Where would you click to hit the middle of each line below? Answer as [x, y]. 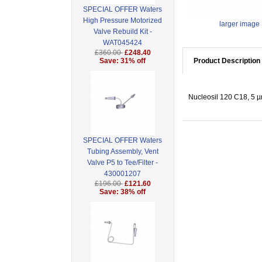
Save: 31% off [123, 61]
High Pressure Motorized [123, 21]
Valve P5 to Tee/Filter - [123, 163]
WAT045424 [123, 43]
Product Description [227, 61]
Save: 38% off [123, 192]
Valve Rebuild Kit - [123, 32]
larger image [239, 24]
